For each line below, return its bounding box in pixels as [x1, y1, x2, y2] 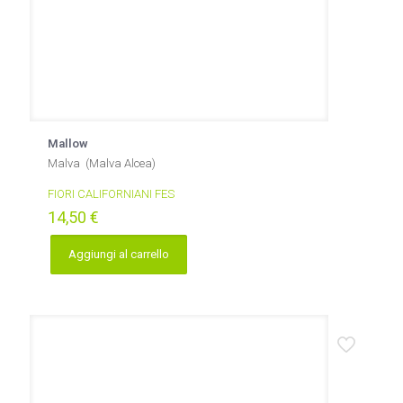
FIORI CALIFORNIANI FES [48, 187, 175, 201]
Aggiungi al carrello [68, 247, 169, 261]
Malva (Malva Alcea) [48, 157, 156, 170]
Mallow [48, 137, 88, 150]
